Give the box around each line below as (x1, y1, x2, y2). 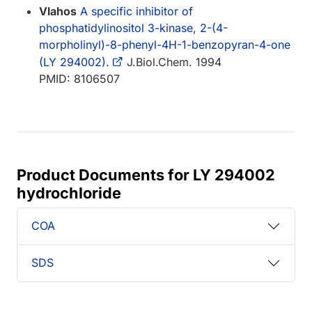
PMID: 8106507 (39, 71, 120, 86)
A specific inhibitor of (80, 3, 193, 18)
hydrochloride (17, 183, 121, 202)
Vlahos (39, 3, 77, 18)
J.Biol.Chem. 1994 (123, 54, 221, 69)
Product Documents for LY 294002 (17, 165, 275, 184)
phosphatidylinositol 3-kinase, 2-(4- (39, 20, 228, 35)
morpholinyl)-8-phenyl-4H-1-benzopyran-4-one (39, 37, 290, 52)
